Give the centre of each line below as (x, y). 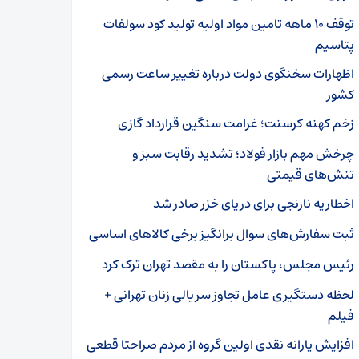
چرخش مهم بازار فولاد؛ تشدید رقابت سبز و (243, 154)
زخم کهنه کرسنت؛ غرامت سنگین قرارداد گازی (236, 123)
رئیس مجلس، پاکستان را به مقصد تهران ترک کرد (228, 264)
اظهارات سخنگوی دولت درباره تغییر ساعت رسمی (228, 74)
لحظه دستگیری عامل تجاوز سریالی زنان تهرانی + (229, 295)
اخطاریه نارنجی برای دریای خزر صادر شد (254, 204)
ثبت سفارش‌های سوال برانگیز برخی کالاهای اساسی (222, 234)
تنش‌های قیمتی (311, 175)
